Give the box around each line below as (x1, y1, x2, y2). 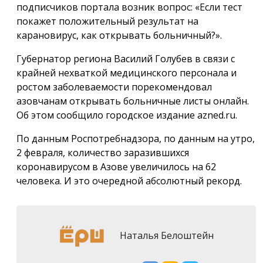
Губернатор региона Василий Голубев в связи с (16, 52, 235, 66)
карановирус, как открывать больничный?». (16, 29, 222, 42)
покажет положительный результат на (16, 15, 198, 28)
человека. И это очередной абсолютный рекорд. (16, 174, 242, 188)
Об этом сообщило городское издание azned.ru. (16, 109, 237, 122)
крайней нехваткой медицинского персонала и (16, 66, 237, 80)
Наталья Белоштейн (117, 229, 214, 242)
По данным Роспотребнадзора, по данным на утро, (16, 132, 255, 146)
